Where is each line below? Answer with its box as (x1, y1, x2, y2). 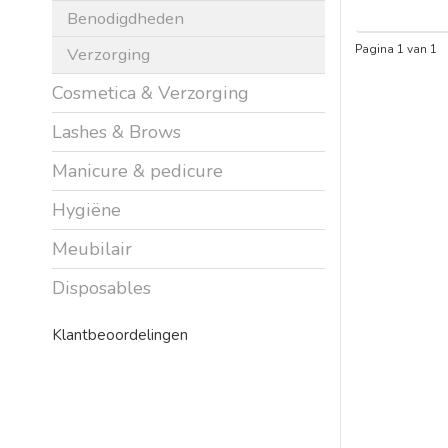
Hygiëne (52, 197, 121, 222)
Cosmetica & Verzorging (52, 80, 249, 105)
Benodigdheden (67, 6, 184, 30)
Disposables (52, 275, 151, 300)
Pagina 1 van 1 (354, 40, 437, 57)
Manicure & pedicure (52, 158, 223, 183)
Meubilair (52, 236, 132, 261)
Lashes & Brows (52, 119, 181, 144)
